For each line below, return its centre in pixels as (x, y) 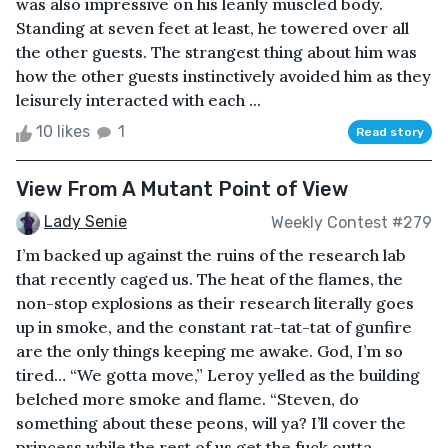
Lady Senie (85, 222)
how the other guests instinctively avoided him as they (223, 76)
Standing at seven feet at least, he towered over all (212, 28)
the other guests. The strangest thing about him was (216, 52)
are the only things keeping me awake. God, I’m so (209, 351)
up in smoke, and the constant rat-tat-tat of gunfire (214, 327)
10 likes (63, 132)
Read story (390, 132)
